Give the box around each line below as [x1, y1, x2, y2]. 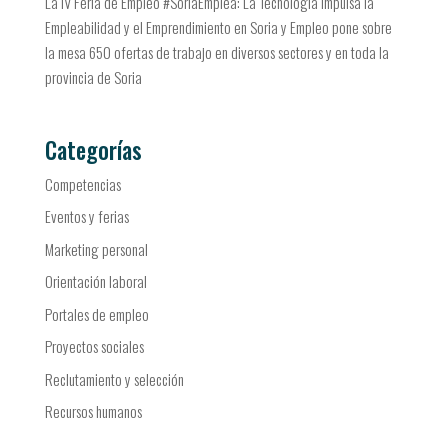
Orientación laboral [44, 270, 147, 293]
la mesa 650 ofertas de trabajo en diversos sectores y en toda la [44, 41, 389, 64]
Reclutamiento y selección [44, 367, 184, 390]
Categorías [44, 132, 142, 167]
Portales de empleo [44, 302, 149, 325]
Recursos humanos [44, 400, 142, 423]
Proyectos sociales [44, 335, 144, 358]
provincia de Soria [44, 66, 142, 89]
